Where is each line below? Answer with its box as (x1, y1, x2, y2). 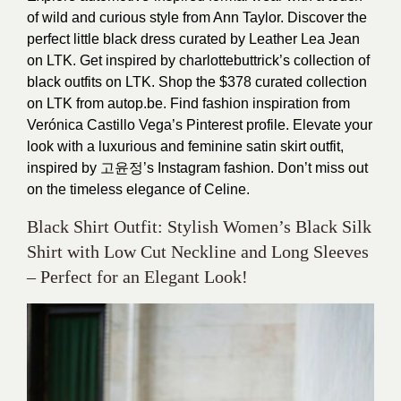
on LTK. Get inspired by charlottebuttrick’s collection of (27, 53, 370, 68)
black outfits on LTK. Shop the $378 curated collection (27, 74, 367, 90)
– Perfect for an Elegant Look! (27, 267, 248, 286)
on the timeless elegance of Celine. (27, 182, 250, 197)
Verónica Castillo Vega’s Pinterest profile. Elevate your (27, 117, 372, 132)
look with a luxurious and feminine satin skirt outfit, (27, 139, 344, 154)
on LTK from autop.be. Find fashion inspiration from (27, 96, 350, 111)
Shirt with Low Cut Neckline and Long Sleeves (27, 242, 369, 261)
